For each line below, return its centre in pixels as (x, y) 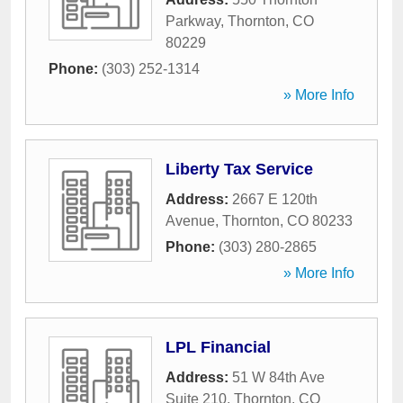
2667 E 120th (275, 199)
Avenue (190, 221)
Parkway (193, 21)
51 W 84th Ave (278, 377)
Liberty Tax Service (239, 169)
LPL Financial (218, 347)
